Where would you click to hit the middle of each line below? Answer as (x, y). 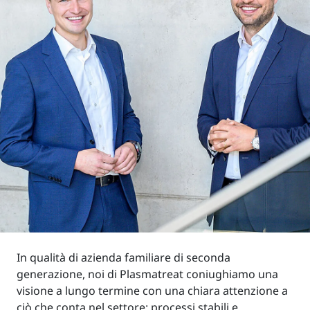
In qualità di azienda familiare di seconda (124, 257)
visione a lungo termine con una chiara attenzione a (152, 290)
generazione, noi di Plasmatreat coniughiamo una (147, 274)
